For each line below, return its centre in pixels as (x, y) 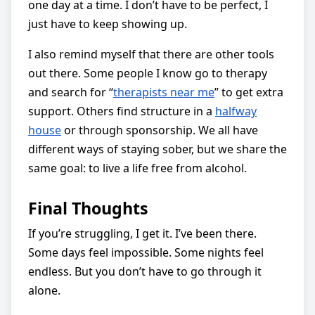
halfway (236, 111)
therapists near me (164, 92)
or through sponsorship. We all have (160, 130)
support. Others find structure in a (122, 111)
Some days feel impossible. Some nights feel (146, 252)
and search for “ (71, 92)
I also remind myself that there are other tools (151, 54)
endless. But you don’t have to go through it (145, 271)
